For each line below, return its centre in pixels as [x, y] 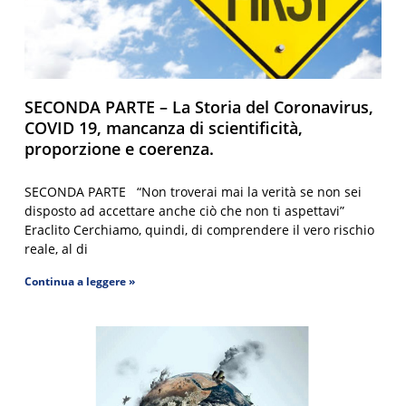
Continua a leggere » [80, 282]
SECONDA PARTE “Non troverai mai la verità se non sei [193, 192]
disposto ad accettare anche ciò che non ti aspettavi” [185, 211]
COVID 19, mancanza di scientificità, [164, 128]
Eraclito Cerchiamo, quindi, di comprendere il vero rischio [200, 230]
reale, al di [57, 249]
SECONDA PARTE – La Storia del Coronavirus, [199, 107]
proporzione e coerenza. [120, 149]
